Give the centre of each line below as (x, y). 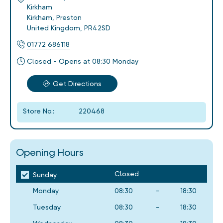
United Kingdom (54, 28)
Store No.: (39, 111)
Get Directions (77, 84)
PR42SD (97, 28)
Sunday (45, 175)
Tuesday (47, 207)
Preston (69, 17)
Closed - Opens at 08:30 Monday (83, 61)
